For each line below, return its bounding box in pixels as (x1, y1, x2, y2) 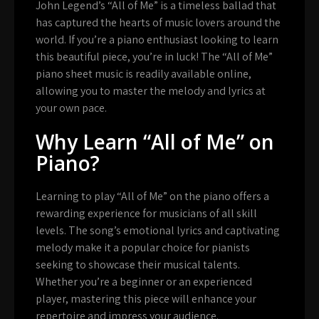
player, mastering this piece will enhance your (36, 291, 256, 306)
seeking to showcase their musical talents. (36, 256, 240, 272)
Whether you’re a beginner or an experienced (36, 273, 252, 289)
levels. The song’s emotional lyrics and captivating (36, 222, 280, 238)
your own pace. (36, 100, 107, 115)
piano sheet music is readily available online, (36, 66, 251, 81)
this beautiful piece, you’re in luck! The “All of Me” (36, 48, 273, 64)
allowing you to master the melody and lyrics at (36, 83, 266, 98)
